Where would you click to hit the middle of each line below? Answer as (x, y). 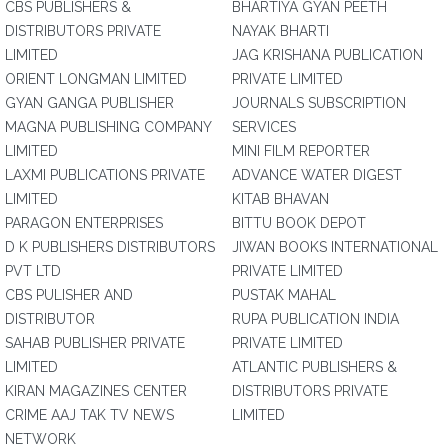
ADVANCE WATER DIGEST (317, 175)
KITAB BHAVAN (280, 199)
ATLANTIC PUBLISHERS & (314, 367)
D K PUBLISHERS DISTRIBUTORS (110, 247)
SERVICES (264, 127)
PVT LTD (33, 271)
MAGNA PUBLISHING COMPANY (108, 127)
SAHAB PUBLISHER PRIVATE (95, 343)
